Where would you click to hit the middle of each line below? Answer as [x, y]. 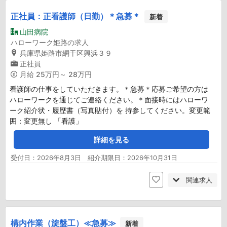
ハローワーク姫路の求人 [50, 43]
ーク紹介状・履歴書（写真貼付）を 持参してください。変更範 [110, 110]
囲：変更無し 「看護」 [46, 121]
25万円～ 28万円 [64, 74]
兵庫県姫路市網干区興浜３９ [66, 53]
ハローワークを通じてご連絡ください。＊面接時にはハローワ [109, 100]
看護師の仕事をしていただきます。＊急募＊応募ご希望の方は [109, 89]
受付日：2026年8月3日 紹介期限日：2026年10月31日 [94, 158]
